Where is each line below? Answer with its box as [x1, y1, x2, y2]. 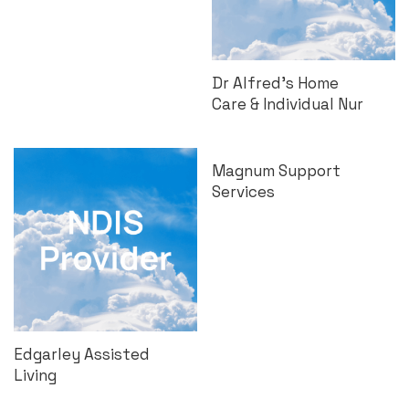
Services [212, 182, 275, 202]
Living [14, 365, 57, 385]
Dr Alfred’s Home [212, 73, 339, 93]
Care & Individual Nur [212, 94, 363, 114]
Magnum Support [212, 161, 341, 181]
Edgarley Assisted [14, 344, 150, 364]
